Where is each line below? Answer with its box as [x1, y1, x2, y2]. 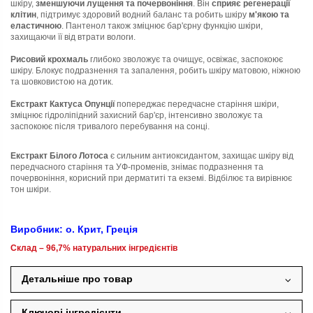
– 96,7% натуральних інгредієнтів [37, 242, 177, 253]
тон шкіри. [10, 184, 51, 194]
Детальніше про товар [22, 273, 133, 284]
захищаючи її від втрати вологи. [10, 32, 136, 42]
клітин [10, 10, 36, 20]
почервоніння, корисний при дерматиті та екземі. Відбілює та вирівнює [10, 173, 292, 183]
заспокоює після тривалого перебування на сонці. [10, 122, 210, 131]
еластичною [10, 21, 61, 31]
